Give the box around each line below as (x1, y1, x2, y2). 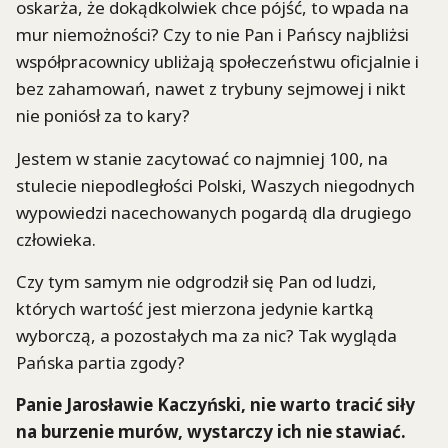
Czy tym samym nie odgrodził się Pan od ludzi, (16, 269, 377, 293)
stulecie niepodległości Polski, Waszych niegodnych (16, 173, 415, 197)
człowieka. (16, 227, 96, 251)
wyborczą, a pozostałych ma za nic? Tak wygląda (16, 323, 397, 347)
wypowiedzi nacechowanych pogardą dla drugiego (16, 200, 411, 224)
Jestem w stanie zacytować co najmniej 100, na (16, 146, 388, 170)
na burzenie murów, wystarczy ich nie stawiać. (16, 420, 406, 444)
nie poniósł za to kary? (16, 104, 190, 128)
